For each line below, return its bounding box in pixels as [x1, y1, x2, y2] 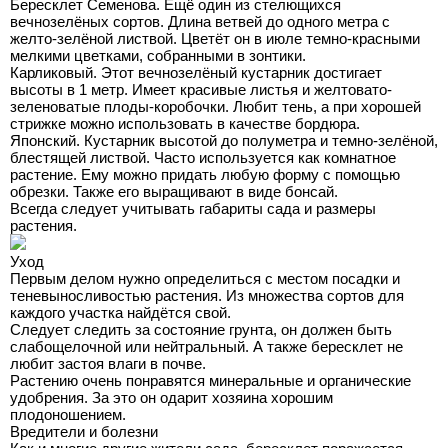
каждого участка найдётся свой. [10, 304, 231, 321]
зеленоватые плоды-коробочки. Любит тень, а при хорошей [10, 98, 421, 115]
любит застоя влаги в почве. [10, 355, 206, 372]
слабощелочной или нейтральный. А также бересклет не [10, 338, 403, 355]
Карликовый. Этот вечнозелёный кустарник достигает [10, 64, 382, 81]
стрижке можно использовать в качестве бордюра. [10, 115, 360, 132]
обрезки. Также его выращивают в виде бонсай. [10, 183, 338, 200]
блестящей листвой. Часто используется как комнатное [10, 149, 396, 166]
